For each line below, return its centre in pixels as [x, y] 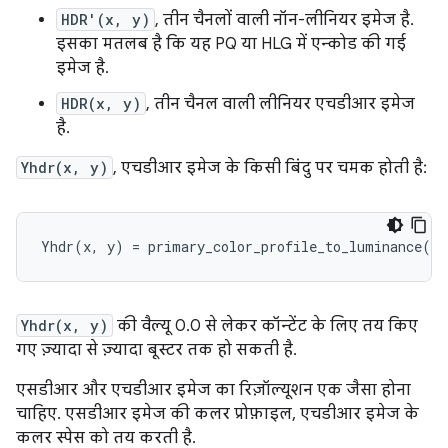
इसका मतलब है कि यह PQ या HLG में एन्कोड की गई [231, 43]
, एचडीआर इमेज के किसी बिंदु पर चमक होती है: [270, 167]
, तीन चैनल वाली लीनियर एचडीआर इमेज [280, 103]
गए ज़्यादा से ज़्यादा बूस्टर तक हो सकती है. [156, 349]
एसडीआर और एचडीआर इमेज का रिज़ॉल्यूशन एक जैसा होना [213, 389]
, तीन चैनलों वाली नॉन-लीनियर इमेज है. [284, 19]
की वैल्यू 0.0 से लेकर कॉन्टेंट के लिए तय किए [265, 325]
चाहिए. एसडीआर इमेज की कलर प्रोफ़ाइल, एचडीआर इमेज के [217, 413]
